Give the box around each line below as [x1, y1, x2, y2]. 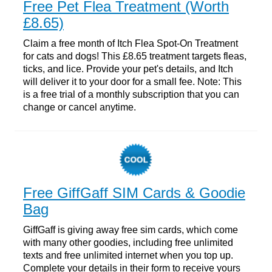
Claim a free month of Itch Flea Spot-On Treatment [23, 38, 238, 49]
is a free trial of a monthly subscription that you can [23, 89, 239, 100]
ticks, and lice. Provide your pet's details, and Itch [23, 63, 233, 74]
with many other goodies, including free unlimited [23, 237, 233, 248]
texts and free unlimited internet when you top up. [23, 250, 233, 260]
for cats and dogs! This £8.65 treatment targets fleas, [23, 50, 246, 61]
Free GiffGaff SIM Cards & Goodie [23, 184, 245, 201]
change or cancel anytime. [23, 101, 136, 112]
